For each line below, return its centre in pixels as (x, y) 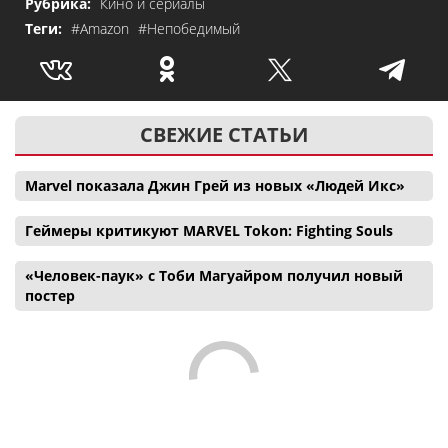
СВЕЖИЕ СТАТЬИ (224, 134)
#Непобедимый (189, 28)
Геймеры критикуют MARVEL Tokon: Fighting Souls (209, 230)
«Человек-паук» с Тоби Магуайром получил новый (214, 275)
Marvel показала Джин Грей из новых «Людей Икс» (215, 185)
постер (50, 295)
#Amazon (102, 28)
